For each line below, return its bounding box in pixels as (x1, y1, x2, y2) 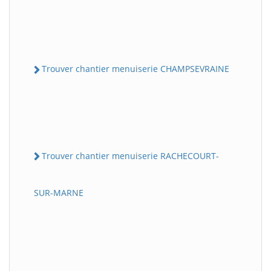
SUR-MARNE (34, 186, 83, 198)
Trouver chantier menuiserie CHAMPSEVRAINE (42, 63, 229, 75)
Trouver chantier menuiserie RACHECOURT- (42, 149, 219, 162)
